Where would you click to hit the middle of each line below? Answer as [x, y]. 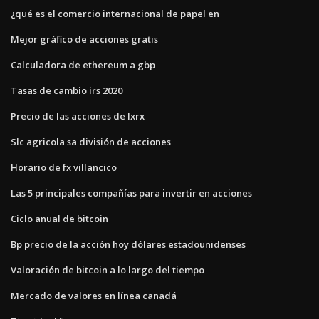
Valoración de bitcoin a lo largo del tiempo [108, 270]
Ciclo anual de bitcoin [59, 218]
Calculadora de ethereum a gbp [83, 64]
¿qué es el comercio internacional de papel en [115, 13]
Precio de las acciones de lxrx [78, 116]
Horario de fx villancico [64, 167]
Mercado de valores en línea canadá [94, 295]
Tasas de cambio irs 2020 [67, 90]
